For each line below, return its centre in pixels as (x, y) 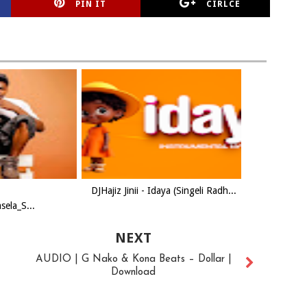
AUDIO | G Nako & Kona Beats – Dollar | (133, 259)
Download (134, 272)
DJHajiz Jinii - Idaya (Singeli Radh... (164, 191)
